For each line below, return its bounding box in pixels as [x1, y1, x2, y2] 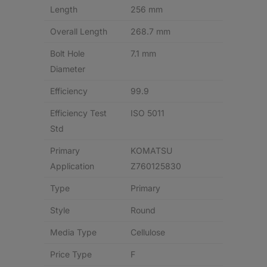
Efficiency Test [50, 108, 107, 118]
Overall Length [50, 26, 107, 36]
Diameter [50, 64, 85, 74]
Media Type [50, 227, 97, 237]
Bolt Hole [50, 48, 85, 58]
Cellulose [131, 227, 165, 237]
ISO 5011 [131, 108, 164, 118]
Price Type [50, 249, 92, 259]
